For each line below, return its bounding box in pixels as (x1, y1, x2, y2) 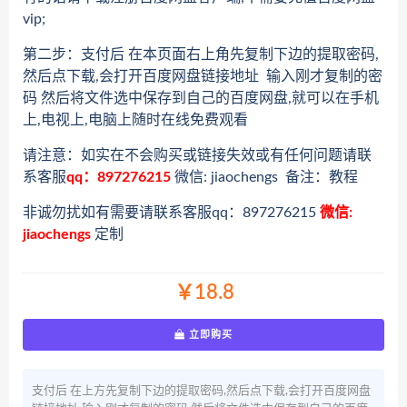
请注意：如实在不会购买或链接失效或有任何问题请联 (23, 148, 372, 164)
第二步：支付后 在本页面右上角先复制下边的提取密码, (23, 47, 379, 63)
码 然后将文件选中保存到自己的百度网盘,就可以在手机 (23, 91, 379, 106)
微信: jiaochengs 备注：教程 (171, 170, 358, 185)
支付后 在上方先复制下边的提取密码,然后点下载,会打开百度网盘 (32, 385, 371, 398)
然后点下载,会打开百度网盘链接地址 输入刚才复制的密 (23, 69, 382, 84)
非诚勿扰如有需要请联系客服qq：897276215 (23, 205, 320, 221)
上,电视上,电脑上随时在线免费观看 (23, 113, 248, 128)
